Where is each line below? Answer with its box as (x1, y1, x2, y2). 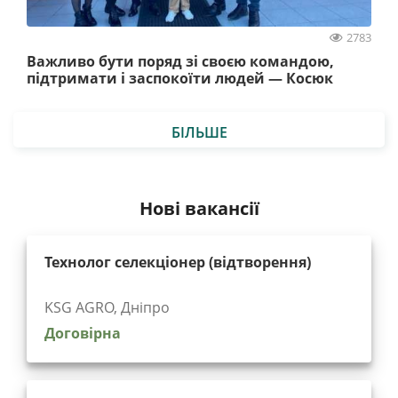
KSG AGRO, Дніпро (44, 298, 170, 318)
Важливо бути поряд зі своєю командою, (27, 51, 334, 71)
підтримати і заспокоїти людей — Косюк (27, 68, 333, 88)
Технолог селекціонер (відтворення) (44, 251, 311, 272)
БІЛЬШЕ (171, 122, 227, 142)
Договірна (44, 322, 121, 343)
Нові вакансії (139, 195, 259, 220)
